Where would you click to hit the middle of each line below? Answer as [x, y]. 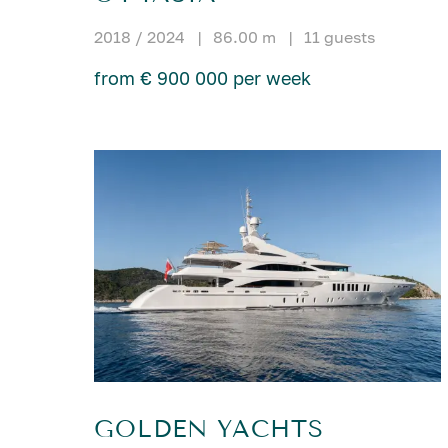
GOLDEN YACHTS [209, 428]
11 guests [340, 37]
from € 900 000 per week [203, 78]
